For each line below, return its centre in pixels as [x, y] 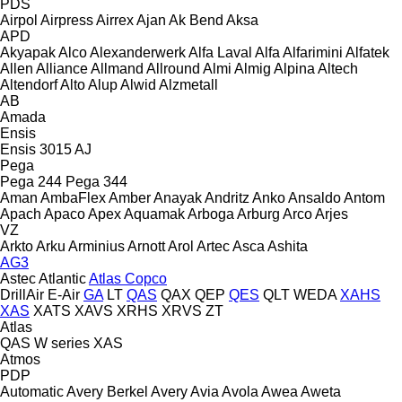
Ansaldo [315, 197]
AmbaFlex [73, 197]
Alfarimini [313, 52]
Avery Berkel [107, 391]
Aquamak [154, 214]
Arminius [96, 246]
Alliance [62, 68]
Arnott [146, 246]
